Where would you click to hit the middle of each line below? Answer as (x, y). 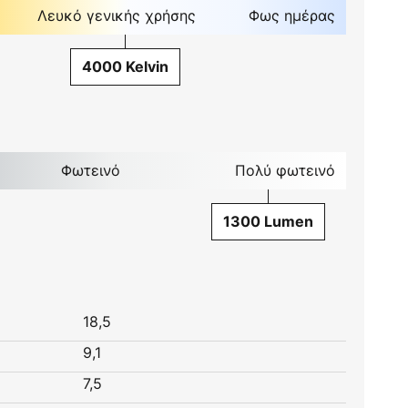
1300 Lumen (268, 221)
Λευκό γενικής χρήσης (117, 15)
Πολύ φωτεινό (285, 170)
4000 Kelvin (125, 66)
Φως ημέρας (291, 15)
